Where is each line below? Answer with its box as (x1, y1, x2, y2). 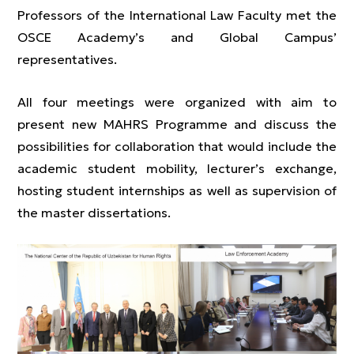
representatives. (17, 51, 117, 67)
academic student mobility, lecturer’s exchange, (17, 160, 337, 176)
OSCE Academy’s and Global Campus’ (17, 29, 337, 45)
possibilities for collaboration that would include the (17, 138, 337, 154)
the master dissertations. (17, 205, 171, 220)
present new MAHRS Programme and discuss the (17, 116, 337, 132)
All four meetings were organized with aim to (17, 94, 337, 110)
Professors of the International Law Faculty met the (17, 7, 337, 23)
